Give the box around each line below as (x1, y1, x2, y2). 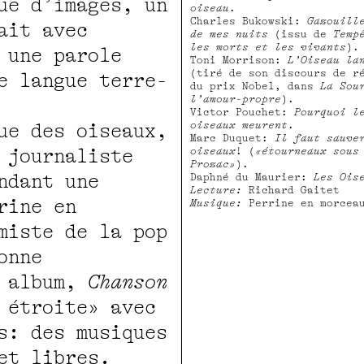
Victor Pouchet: (190, 106, 294, 118)
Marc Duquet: (190, 132, 275, 144)
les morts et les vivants (190, 41, 346, 53)
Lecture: (190, 184, 242, 196)
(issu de (268, 28, 333, 40)
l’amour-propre (190, 93, 281, 105)
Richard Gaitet (242, 184, 340, 196)
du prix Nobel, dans (190, 80, 320, 92)
